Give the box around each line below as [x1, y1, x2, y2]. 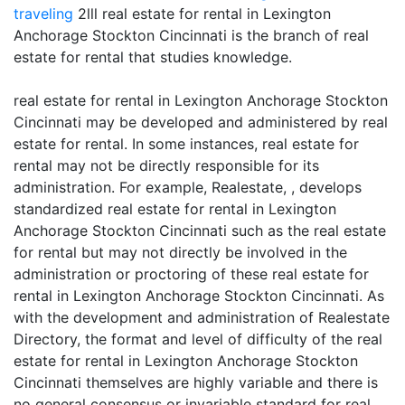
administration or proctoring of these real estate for [14, 265, 369, 283]
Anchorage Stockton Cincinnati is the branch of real [14, 26, 369, 44]
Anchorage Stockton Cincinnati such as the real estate [14, 221, 386, 240]
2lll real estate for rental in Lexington [73, 5, 331, 23]
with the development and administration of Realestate [14, 308, 390, 326]
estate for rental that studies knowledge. [14, 48, 292, 66]
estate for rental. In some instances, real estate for [14, 135, 359, 153]
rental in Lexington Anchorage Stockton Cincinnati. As [14, 287, 384, 305]
